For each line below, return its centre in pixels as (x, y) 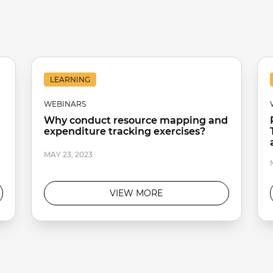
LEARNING (70, 80)
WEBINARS (65, 104)
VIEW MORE (136, 193)
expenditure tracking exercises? (124, 131)
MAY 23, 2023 (68, 154)
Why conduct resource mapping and (136, 120)
